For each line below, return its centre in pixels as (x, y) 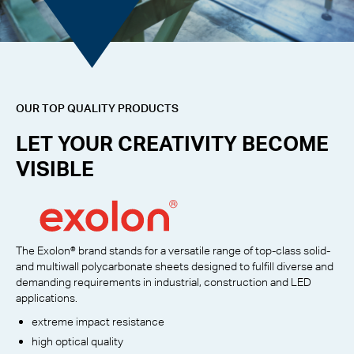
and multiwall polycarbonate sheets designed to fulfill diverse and (175, 266)
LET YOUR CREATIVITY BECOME (172, 143)
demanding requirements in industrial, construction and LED (164, 282)
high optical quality (77, 341)
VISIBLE (55, 168)
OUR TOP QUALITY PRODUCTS (97, 108)
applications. (47, 298)
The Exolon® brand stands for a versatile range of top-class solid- (173, 250)
